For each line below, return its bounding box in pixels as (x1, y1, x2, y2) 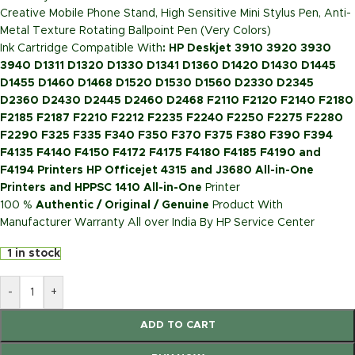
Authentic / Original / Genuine (36, 200, 209, 212)
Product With (209, 200, 283, 212)
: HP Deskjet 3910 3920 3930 (162, 43, 331, 55)
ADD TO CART (139, 320, 216, 331)
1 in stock (6, 248, 60, 260)
